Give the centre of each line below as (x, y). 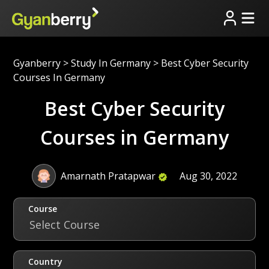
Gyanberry (37, 63)
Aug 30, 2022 (208, 176)
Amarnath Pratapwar (108, 176)
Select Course (65, 224)
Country (46, 261)
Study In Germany (111, 63)
